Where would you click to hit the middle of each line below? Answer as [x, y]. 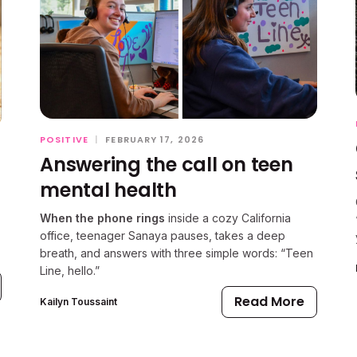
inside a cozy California [228, 218]
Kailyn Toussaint [78, 302]
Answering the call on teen [167, 164]
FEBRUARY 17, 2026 [155, 139]
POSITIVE [64, 139]
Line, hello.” [70, 270]
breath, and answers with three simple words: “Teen [177, 253]
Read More [269, 301]
